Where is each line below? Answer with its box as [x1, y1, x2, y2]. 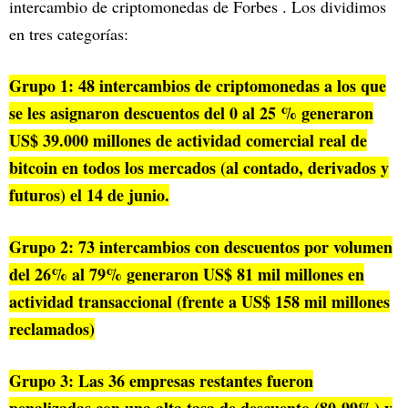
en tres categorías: [9, 22, 128, 45]
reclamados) [9, 316, 95, 341]
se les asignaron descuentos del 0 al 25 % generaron [9, 100, 373, 125]
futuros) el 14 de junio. [9, 182, 169, 207]
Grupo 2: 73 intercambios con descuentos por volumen [9, 234, 393, 259]
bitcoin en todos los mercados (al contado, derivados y [9, 155, 389, 179]
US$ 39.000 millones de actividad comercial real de [9, 127, 367, 152]
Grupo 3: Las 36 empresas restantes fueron [9, 368, 313, 393]
